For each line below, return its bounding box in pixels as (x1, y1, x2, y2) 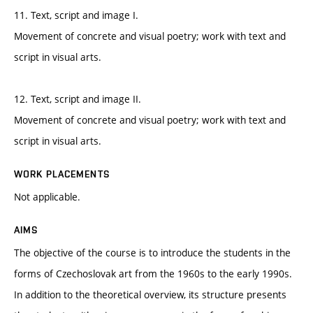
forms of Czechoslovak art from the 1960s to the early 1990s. (14, 267, 292, 281)
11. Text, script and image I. (14, 8, 138, 22)
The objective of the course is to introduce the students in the (14, 246, 291, 260)
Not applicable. (14, 190, 80, 204)
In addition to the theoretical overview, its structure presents (14, 288, 286, 302)
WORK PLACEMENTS (14, 168, 110, 180)
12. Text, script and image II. (14, 92, 141, 106)
